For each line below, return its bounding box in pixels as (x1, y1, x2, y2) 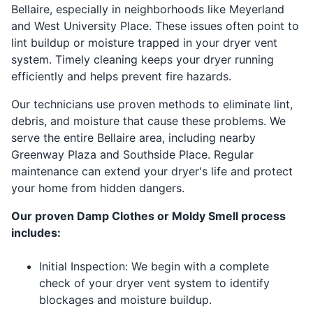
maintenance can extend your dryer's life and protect (11, 164, 293, 179)
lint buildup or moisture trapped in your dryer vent (11, 36, 277, 50)
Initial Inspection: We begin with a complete (39, 259, 269, 274)
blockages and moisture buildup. (39, 293, 212, 307)
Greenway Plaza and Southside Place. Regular (11, 147, 254, 162)
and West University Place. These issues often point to (11, 19, 299, 34)
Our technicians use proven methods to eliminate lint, (11, 97, 293, 112)
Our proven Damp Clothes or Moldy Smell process (11, 209, 286, 224)
